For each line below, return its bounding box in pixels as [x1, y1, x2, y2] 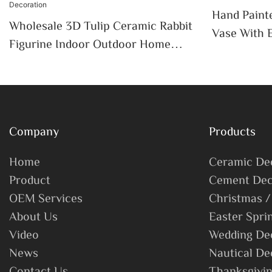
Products [208, 123, 256, 143]
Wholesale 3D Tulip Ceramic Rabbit [9, 18, 192, 37]
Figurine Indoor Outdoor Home [9, 36, 171, 55]
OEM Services [9, 190, 83, 209]
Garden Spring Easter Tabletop [9, 54, 169, 73]
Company [9, 123, 59, 143]
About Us [9, 208, 58, 228]
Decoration [9, 72, 68, 92]
